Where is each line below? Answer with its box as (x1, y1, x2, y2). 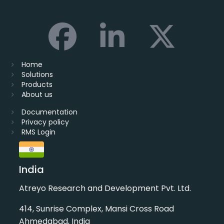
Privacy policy (21, 117, 69, 127)
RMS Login (21, 127, 55, 137)
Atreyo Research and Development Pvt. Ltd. (19, 182, 191, 194)
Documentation (21, 107, 77, 117)
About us (21, 89, 52, 100)
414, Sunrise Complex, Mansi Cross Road (19, 203, 184, 215)
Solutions (21, 69, 53, 80)
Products (21, 79, 52, 90)
